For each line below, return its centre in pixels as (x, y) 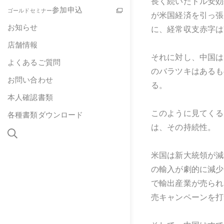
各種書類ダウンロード (45, 115)
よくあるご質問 (34, 62)
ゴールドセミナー (30, 10)
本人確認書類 (30, 97)
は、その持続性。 (183, 127)
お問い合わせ (30, 80)
